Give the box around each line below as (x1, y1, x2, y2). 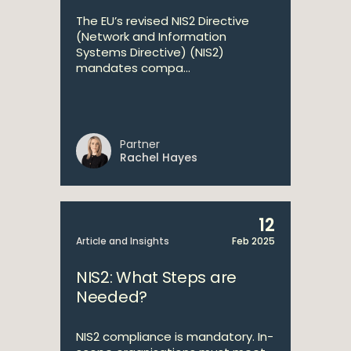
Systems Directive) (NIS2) (76, 44, 224, 60)
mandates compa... (76, 60, 190, 76)
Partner (120, 136, 160, 152)
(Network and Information (76, 28, 226, 45)
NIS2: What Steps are (76, 266, 237, 288)
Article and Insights (76, 234, 169, 248)
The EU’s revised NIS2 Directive (76, 13, 249, 29)
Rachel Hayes (120, 150, 197, 165)
